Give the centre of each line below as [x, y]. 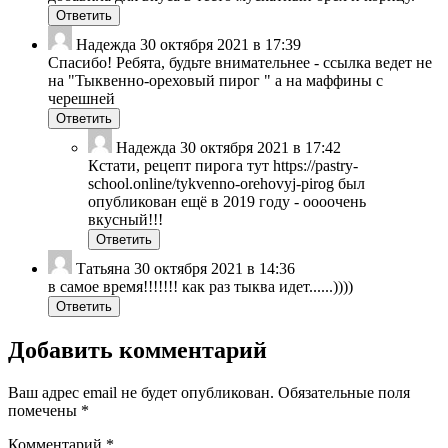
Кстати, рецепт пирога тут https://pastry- [223, 166]
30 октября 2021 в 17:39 [220, 45]
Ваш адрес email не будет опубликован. [141, 393]
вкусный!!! [125, 220]
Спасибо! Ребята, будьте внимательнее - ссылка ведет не [240, 63]
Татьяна [103, 269]
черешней [81, 99]
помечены [44, 411]
